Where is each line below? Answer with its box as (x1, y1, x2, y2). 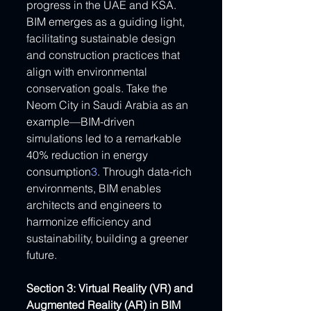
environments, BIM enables (26, 181, 164, 196)
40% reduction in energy (26, 148, 151, 162)
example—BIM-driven (26, 115, 137, 129)
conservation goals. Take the (26, 81, 170, 96)
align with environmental (26, 65, 150, 79)
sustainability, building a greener (26, 231, 191, 246)
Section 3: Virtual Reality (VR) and (26, 281, 196, 296)
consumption (26, 165, 91, 179)
